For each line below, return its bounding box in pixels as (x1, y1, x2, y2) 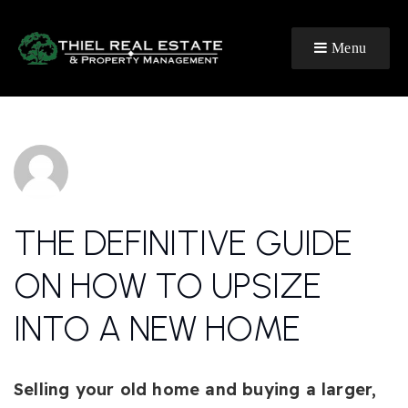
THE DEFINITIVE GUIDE (14, 222, 352, 264)
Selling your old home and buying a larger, (14, 379, 377, 400)
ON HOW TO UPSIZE (14, 265, 321, 307)
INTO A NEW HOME (14, 308, 301, 350)
